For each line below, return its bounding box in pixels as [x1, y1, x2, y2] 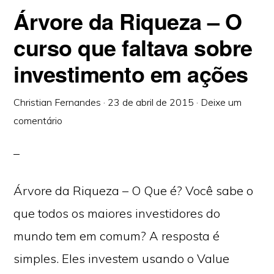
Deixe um [201, 96, 242, 108]
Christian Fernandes [13, 96, 102, 108]
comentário [13, 114, 63, 127]
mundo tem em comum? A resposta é [13, 228, 220, 243]
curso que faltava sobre [13, 31, 253, 63]
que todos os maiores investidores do [13, 206, 221, 221]
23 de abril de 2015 [108, 96, 194, 108]
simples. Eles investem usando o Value [13, 251, 230, 266]
